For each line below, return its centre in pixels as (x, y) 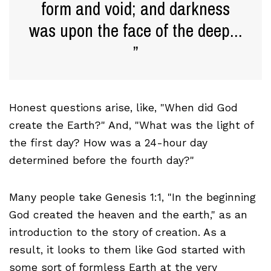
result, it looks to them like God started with (127, 250)
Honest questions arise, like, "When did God (123, 108)
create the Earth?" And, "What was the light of (131, 126)
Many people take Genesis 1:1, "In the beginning (132, 198)
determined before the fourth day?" (102, 161)
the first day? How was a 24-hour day (108, 143)
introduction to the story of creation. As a (118, 233)
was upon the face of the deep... (135, 31)
